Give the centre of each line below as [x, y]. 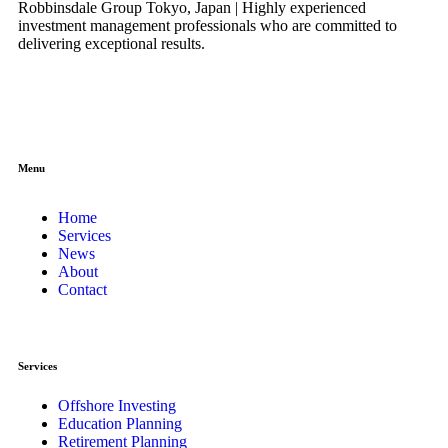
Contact [82, 289]
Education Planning [120, 423]
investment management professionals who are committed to [207, 25]
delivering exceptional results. [111, 43]
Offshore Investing [117, 405]
